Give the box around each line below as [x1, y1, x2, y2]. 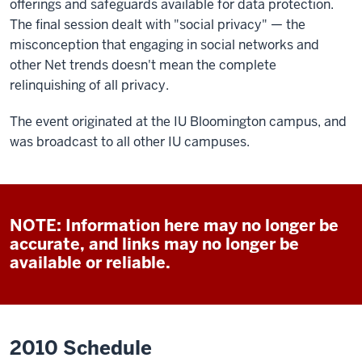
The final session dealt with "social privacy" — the [10, 16, 305, 33]
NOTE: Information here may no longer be [10, 215, 339, 236]
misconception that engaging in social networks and [10, 36, 319, 53]
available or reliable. [10, 252, 170, 273]
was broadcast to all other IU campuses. [10, 133, 250, 150]
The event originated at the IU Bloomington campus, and [10, 113, 347, 130]
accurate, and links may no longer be [10, 234, 299, 255]
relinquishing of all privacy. [10, 77, 169, 94]
